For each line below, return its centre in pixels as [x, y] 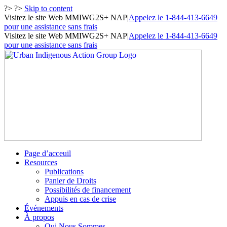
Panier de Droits [70, 181]
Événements [44, 208]
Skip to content [48, 8]
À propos [39, 217]
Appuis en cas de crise [80, 199]
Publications [64, 172]
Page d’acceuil [48, 153]
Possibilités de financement [88, 190]
